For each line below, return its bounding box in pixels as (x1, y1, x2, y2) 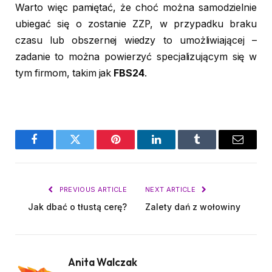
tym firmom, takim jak (15, 67, 114, 80)
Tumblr (196, 143, 228, 154)
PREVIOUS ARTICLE (57, 185, 127, 194)
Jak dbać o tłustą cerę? (28, 201, 127, 212)
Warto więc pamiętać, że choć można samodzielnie (15, 2, 257, 14)
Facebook (33, 143, 76, 154)
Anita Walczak (68, 255, 137, 268)
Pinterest (115, 143, 153, 154)
